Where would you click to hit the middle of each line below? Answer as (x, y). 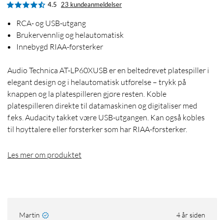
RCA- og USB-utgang (51, 23)
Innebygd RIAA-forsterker (60, 47)
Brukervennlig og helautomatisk (70, 35)
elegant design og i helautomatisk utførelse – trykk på (97, 82)
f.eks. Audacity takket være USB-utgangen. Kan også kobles (106, 118)
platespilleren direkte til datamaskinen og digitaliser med (102, 106)
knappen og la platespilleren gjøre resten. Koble (87, 94)
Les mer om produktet (44, 155)
